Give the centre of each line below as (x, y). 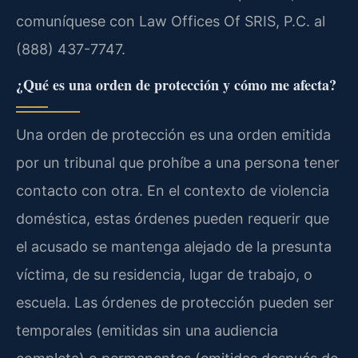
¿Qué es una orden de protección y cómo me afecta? (176, 84)
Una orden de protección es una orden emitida (173, 134)
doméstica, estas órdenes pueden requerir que (173, 218)
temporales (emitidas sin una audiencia (147, 330)
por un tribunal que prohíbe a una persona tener (178, 162)
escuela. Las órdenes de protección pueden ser (175, 302)
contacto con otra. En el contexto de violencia (173, 190)
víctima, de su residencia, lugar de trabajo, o (164, 274)
